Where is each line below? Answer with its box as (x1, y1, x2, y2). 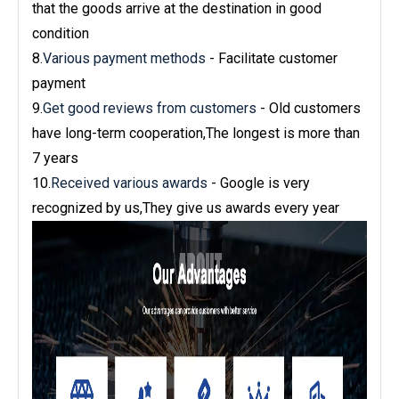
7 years (32, 149, 78, 167)
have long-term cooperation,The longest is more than (32, 124, 360, 142)
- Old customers (256, 99, 361, 117)
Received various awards (51, 174, 208, 191)
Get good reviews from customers (43, 99, 256, 117)
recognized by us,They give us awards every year (32, 199, 339, 216)
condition (32, 24, 89, 42)
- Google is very (208, 174, 310, 191)
